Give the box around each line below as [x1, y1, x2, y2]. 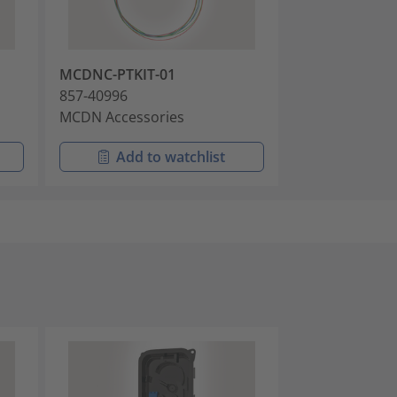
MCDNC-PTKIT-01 [59, 64, 175, 84]
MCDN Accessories [59, 106, 184, 127]
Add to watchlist [116, 146, 226, 167]
